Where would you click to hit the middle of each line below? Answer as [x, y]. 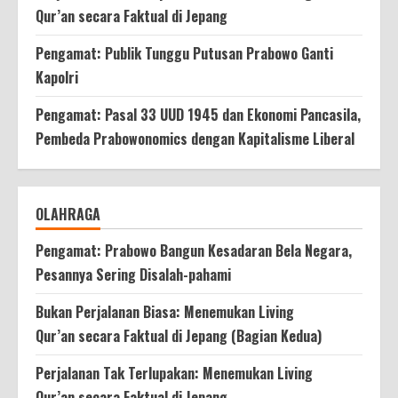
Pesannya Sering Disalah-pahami [133, 274]
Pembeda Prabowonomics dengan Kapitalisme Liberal [195, 138]
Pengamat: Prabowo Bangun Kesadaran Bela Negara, [194, 250]
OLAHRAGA [68, 214]
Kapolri [57, 77]
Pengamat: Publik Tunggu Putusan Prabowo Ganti [184, 53]
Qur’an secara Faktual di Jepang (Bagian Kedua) [179, 335]
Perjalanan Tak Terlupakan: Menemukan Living [174, 373]
